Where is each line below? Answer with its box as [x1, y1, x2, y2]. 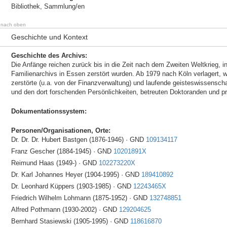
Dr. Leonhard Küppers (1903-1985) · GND [11, 182, 133, 190]
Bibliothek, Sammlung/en [11, 3, 85, 10]
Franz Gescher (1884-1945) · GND [11, 147, 113, 155]
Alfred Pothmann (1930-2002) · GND [11, 206, 119, 213]
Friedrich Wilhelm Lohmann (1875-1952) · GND [11, 194, 149, 202]
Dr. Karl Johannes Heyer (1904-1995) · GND [11, 171, 141, 178]
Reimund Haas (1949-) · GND [11, 159, 99, 167]
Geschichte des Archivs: [11, 52, 87, 59]
